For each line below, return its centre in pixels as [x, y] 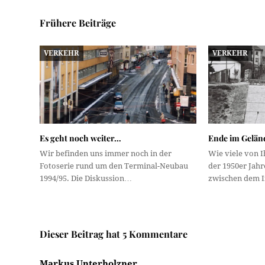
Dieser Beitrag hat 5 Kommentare [114, 234]
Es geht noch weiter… [81, 138]
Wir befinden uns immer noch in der [106, 154]
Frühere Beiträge [78, 22]
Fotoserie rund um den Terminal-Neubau [114, 166]
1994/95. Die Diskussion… [86, 179]
